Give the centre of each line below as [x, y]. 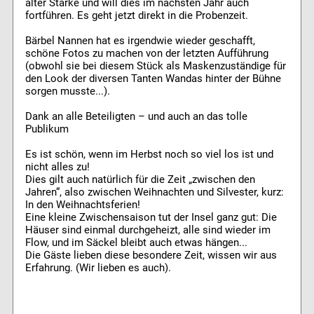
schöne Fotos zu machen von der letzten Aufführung [146, 53]
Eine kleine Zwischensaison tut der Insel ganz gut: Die [151, 217]
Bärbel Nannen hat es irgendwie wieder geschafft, [140, 40]
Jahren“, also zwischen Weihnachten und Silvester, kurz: [154, 192]
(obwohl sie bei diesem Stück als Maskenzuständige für [155, 66]
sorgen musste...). [67, 91]
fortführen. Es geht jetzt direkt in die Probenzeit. [136, 15]
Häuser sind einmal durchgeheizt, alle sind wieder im [148, 230]
